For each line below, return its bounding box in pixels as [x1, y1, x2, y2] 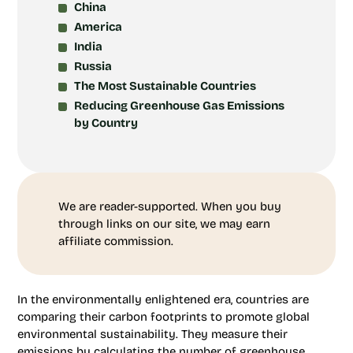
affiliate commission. [58, 234, 173, 248]
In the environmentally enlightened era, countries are [17, 292, 309, 307]
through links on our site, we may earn [58, 217, 270, 231]
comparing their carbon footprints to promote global [17, 310, 310, 324]
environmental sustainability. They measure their [17, 327, 288, 341]
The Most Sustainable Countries [74, 79, 256, 93]
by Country [74, 116, 138, 130]
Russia [74, 59, 112, 73]
